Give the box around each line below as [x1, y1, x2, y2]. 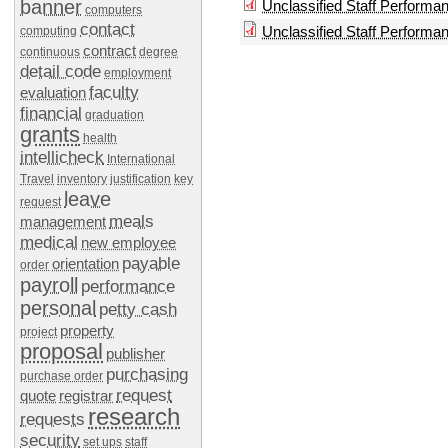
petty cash [99, 300, 177, 319]
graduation [85, 108, 144, 122]
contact [80, 20, 135, 39]
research [88, 403, 180, 430]
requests [20, 410, 85, 429]
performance [81, 277, 175, 296]
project [20, 325, 57, 339]
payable [122, 254, 180, 273]
